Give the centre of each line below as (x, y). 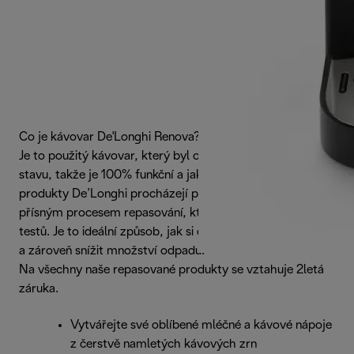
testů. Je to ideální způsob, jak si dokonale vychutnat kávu (175, 232)
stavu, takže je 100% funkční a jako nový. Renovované (164, 175)
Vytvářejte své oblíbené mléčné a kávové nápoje (201, 325)
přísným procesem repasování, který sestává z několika (169, 213)
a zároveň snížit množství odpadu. (112, 250)
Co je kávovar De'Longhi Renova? (109, 137)
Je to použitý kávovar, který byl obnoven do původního (168, 156)
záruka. (39, 288)
